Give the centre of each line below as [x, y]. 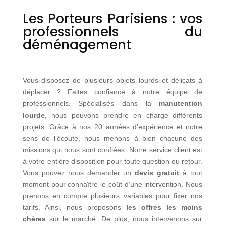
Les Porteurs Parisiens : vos [113, 18]
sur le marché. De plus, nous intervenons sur [124, 219]
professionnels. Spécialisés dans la [91, 103]
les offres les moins [164, 207]
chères [34, 219]
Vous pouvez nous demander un [79, 173]
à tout [191, 173]
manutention [181, 103]
